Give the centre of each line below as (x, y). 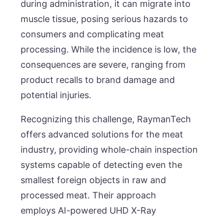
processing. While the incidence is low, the (109, 49)
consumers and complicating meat (93, 34)
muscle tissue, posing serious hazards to (105, 19)
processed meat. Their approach (89, 195)
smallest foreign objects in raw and (94, 180)
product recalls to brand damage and (98, 80)
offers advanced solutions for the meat (102, 134)
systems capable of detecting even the (102, 165)
